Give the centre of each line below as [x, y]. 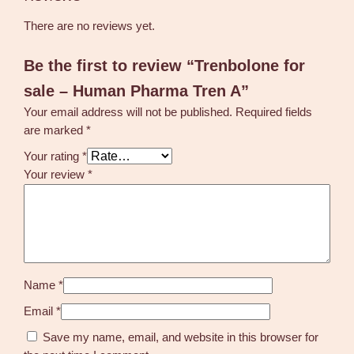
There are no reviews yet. [90, 26]
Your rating [53, 157]
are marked [55, 131]
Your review [56, 175]
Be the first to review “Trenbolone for [165, 66]
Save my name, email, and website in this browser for [181, 338]
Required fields [274, 113]
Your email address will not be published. [128, 113]
